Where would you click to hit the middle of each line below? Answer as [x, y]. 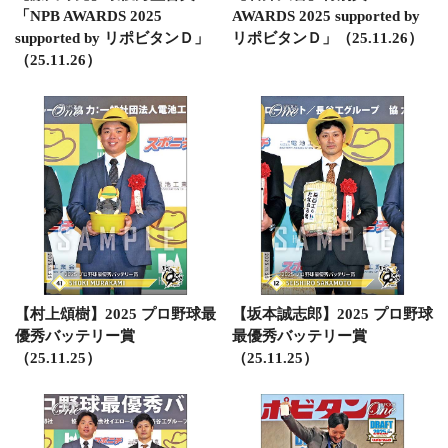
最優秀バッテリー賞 [299, 336]
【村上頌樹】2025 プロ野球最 [115, 314]
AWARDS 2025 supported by [325, 15]
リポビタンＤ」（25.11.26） [327, 37]
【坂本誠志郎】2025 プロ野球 [332, 314]
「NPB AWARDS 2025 [88, 15]
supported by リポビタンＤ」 [112, 37]
